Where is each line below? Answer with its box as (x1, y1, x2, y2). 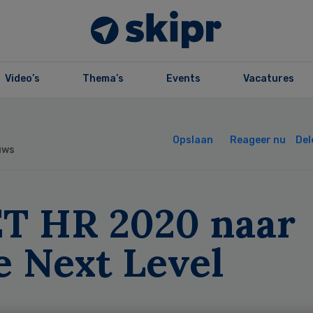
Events (166, 73, 201, 85)
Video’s (4, 73, 40, 85)
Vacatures (242, 73, 294, 85)
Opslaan (172, 134, 213, 146)
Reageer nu (229, 134, 286, 146)
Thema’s (82, 73, 124, 85)
